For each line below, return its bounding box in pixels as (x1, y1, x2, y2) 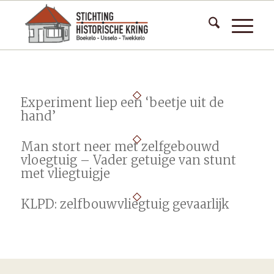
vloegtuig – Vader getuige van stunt (20, 152, 236, 168)
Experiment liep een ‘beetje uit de (20, 95, 224, 110)
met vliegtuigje (20, 166, 110, 181)
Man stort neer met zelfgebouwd (20, 139, 220, 154)
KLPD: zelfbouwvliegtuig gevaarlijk (20, 196, 229, 212)
